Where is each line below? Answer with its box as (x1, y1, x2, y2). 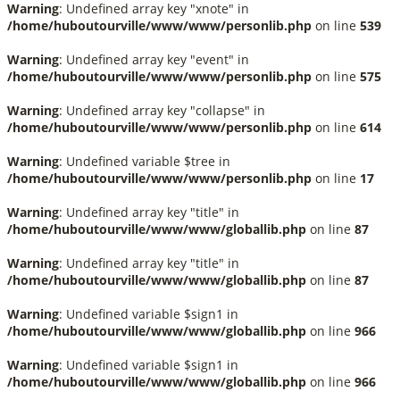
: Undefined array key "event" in (59, 51, 249, 68)
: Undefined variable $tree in (59, 153, 230, 170)
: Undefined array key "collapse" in (59, 102, 265, 119)
